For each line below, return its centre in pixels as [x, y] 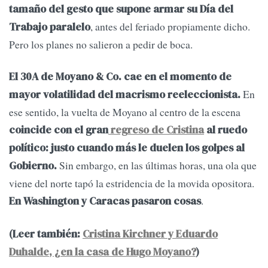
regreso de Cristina [156, 130]
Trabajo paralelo [50, 27]
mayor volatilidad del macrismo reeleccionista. [125, 95]
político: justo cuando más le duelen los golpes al [127, 148]
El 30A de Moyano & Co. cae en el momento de [120, 77]
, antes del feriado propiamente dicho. [170, 27]
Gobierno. [33, 166]
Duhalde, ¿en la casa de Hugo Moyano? [102, 252]
